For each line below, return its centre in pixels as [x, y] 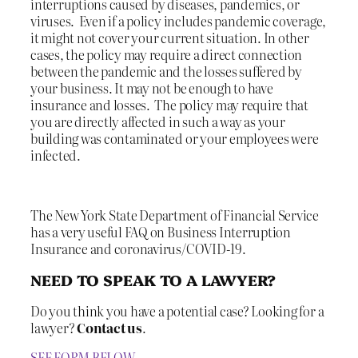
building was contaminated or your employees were [175, 139]
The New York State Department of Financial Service [175, 215]
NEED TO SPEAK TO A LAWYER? [153, 280]
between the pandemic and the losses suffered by [166, 72]
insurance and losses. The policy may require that [170, 105]
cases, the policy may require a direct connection [167, 55]
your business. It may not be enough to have [152, 88]
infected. [56, 155]
